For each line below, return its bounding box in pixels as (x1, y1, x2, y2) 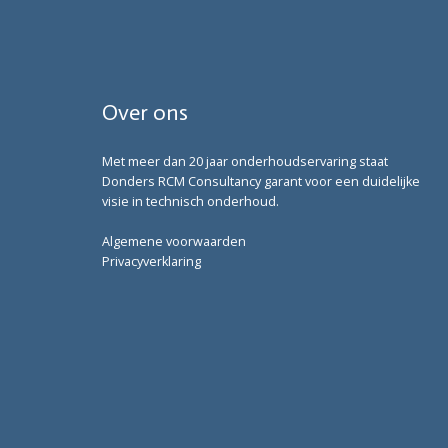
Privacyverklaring (102, 253, 201, 270)
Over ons (102, 99, 188, 126)
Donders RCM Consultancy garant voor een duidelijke (102, 173, 420, 190)
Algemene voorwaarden (102, 233, 246, 250)
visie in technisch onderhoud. (102, 193, 279, 210)
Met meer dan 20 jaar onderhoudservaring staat (102, 153, 388, 170)
